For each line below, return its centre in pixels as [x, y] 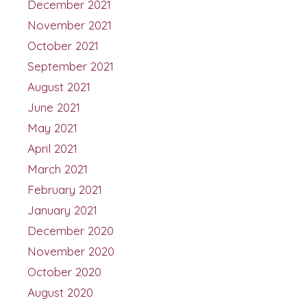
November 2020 [71, 251]
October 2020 [64, 271]
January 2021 [62, 210]
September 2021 [71, 66]
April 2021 [52, 148]
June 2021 [54, 107]
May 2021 [52, 127]
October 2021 [63, 45]
